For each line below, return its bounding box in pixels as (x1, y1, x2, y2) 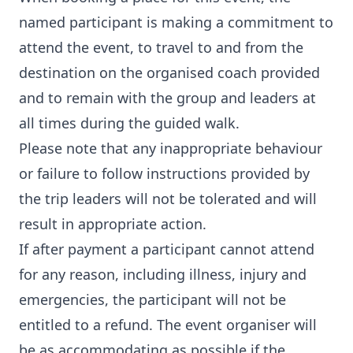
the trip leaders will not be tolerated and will (19, 189, 317, 208)
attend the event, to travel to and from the (19, 38, 303, 57)
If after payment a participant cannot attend (19, 240, 314, 258)
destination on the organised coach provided (19, 63, 320, 82)
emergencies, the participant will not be (19, 290, 286, 309)
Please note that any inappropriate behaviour (19, 139, 322, 158)
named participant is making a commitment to (19, 13, 333, 32)
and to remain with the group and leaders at (19, 88, 316, 107)
